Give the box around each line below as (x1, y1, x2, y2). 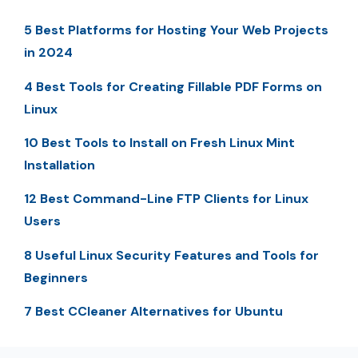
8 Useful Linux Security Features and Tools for (24, 246, 319, 264)
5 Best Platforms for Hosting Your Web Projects (24, 22, 328, 39)
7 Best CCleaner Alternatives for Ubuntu (24, 303, 283, 320)
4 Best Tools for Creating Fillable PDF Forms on (24, 78, 322, 95)
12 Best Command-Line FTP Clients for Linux (24, 190, 308, 208)
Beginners (24, 268, 88, 286)
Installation (24, 156, 95, 173)
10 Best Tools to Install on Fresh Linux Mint (24, 133, 295, 151)
